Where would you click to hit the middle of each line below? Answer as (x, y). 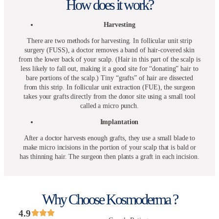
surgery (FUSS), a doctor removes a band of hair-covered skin (109, 50)
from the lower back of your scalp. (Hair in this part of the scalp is (109, 60)
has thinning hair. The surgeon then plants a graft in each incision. (109, 157)
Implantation (119, 122)
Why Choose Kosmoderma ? (109, 199)
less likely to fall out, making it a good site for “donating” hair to (109, 69)
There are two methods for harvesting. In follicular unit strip (109, 41)
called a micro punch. (109, 106)
